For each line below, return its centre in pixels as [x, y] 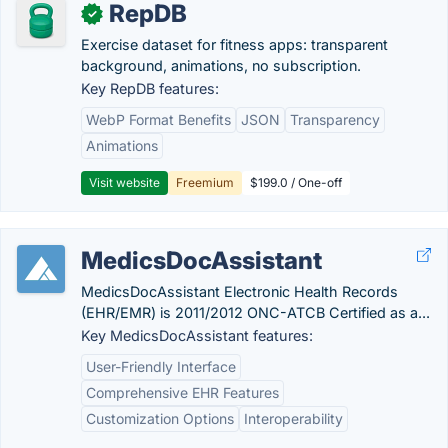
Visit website [124, 182]
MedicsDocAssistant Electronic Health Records [239, 291]
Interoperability [293, 418]
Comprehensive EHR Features [182, 392]
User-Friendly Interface [161, 366]
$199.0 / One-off [296, 182]
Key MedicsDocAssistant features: [197, 335]
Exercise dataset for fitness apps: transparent [234, 44]
